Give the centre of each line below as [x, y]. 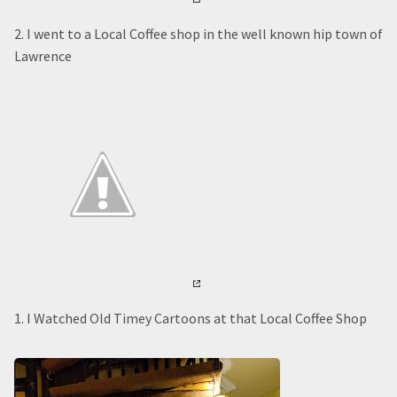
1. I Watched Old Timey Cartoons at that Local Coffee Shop [191, 318]
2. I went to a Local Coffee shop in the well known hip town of [198, 34]
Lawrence [43, 56]
